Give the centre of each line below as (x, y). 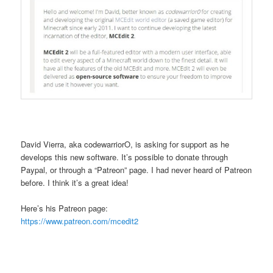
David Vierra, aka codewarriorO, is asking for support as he (125, 144)
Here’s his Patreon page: (65, 208)
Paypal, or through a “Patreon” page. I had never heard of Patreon (136, 170)
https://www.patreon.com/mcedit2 (80, 221)
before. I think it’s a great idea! (75, 183)
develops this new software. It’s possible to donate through (125, 157)
